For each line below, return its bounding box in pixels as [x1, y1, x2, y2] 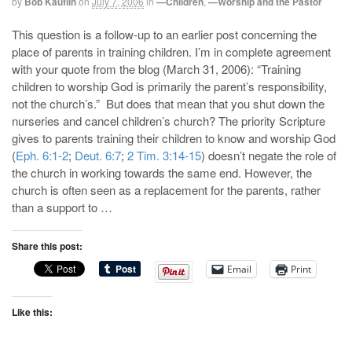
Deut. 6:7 [75, 146, 121, 163]
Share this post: [12, 238, 82, 253]
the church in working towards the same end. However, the [12, 163, 312, 181]
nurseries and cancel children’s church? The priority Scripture [12, 112, 325, 129]
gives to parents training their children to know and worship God [12, 129, 335, 146]
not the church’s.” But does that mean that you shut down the [12, 94, 324, 112]
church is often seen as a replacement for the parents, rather [12, 181, 321, 198]
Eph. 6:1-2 [16, 146, 68, 163]
